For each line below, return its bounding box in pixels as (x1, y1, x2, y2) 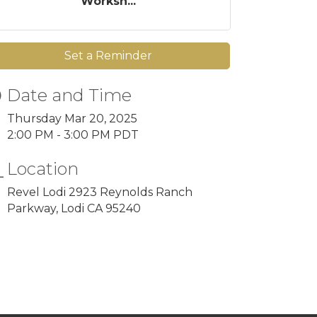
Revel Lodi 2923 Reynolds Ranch (7, 185, 193, 199)
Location (7, 158, 79, 179)
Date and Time (7, 85, 132, 105)
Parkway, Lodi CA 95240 (7, 202, 142, 215)
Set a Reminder (64, 49, 152, 62)
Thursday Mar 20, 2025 (7, 112, 138, 125)
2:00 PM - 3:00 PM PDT (7, 128, 139, 142)
